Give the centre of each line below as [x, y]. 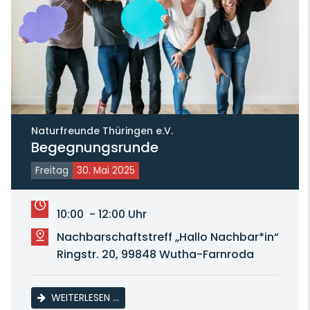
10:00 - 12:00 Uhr [101, 214]
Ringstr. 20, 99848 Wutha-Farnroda [155, 254]
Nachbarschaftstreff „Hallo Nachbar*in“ [167, 237]
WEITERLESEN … [85, 298]
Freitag [52, 171]
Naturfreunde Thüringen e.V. [102, 131]
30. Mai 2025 [106, 171]
